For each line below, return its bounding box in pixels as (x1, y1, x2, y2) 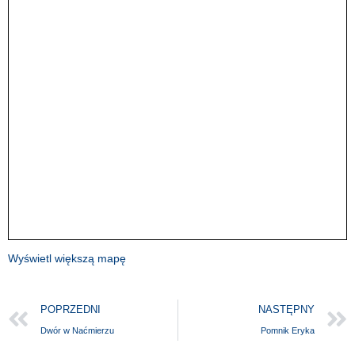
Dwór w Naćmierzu (40, 326, 114, 336)
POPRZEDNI (40, 303, 101, 316)
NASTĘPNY (258, 303, 315, 316)
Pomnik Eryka (261, 326, 315, 336)
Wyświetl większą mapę (8, 252, 126, 265)
